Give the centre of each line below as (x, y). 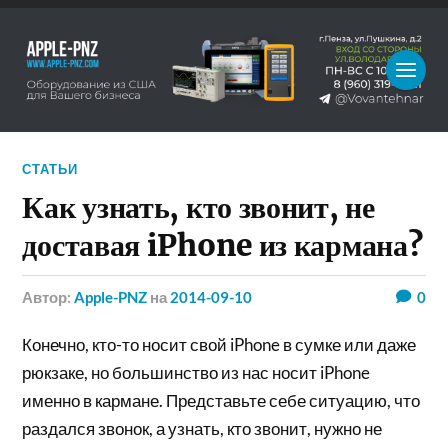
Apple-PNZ (111, 296)
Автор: (54, 296)
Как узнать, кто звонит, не (198, 207)
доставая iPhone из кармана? (222, 245)
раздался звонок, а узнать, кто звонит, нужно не (202, 428)
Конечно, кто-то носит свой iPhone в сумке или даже (219, 344)
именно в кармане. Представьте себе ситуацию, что (221, 400)
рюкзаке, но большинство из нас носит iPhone (196, 372)
